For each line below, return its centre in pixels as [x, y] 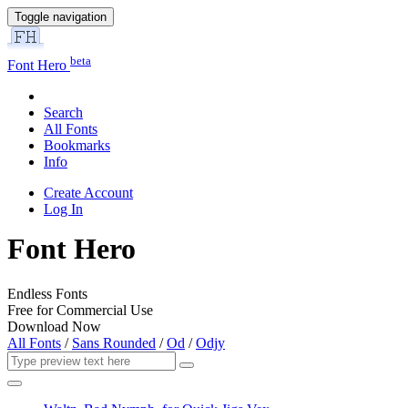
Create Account [88, 193]
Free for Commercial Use [80, 310]
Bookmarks [77, 146]
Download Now [54, 326]
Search [63, 113]
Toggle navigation [61, 17]
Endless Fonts [47, 293]
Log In [63, 209]
